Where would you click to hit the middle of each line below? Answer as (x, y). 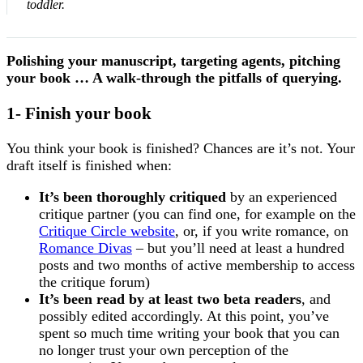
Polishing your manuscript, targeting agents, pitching (173, 60)
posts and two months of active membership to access (197, 265)
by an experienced (282, 197)
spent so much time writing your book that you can (189, 333)
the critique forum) (94, 282)
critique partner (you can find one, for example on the (197, 214)
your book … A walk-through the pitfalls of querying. (174, 77)
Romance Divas (85, 248)
